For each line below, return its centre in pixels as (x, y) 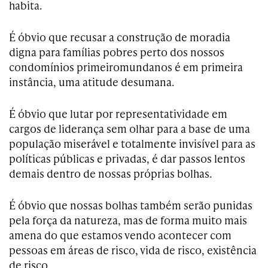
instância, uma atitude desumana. (92, 82)
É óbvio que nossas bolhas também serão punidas (131, 205)
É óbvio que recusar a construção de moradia (120, 37)
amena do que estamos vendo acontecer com (120, 235)
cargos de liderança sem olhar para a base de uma (130, 129)
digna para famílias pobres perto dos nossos (117, 52)
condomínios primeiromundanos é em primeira (126, 67)
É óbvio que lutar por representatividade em (118, 114)
